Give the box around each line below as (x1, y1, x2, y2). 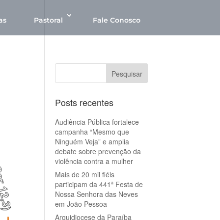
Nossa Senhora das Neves (55, 189, 138, 199)
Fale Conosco (93, 16, 140, 25)
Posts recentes (55, 96, 113, 109)
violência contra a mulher (55, 156, 133, 166)
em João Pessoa (55, 199, 107, 209)
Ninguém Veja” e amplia (55, 137, 129, 146)
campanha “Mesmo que (55, 127, 129, 137)
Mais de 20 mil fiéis (55, 169, 114, 179)
